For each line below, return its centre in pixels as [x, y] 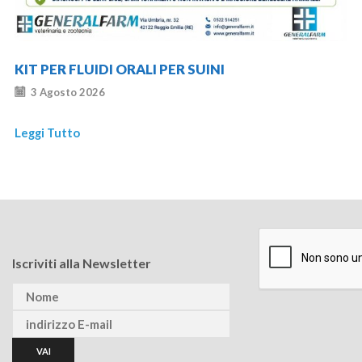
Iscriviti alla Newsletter [82, 263]
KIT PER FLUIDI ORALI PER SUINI [120, 69]
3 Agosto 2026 [68, 92]
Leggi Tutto [47, 132]
